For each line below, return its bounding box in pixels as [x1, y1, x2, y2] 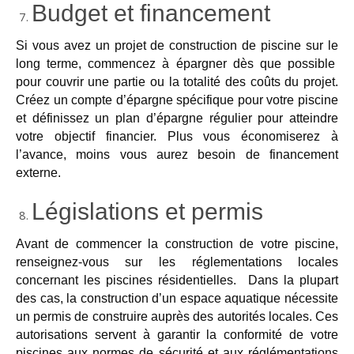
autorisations [15, 327, 95, 341]
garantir [149, 327, 207, 341]
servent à [94, 327, 150, 341]
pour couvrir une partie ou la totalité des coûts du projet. [15, 74, 339, 88]
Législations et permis [31, 198, 263, 224]
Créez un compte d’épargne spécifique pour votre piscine [15, 92, 339, 107]
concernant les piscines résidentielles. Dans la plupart [15, 273, 339, 287]
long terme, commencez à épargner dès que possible [15, 56, 335, 70]
